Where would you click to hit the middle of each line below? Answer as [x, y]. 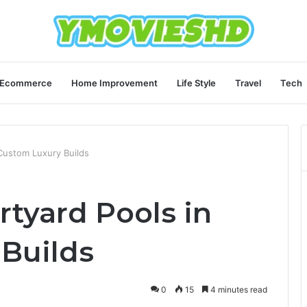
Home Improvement [114, 83]
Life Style [196, 83]
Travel [248, 83]
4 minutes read [238, 290]
